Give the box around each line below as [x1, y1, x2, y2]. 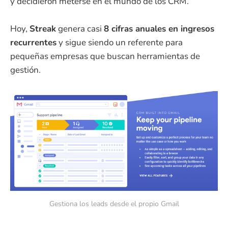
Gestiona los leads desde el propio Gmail [49, 199, 179, 209]
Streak [30, 23, 56, 35]
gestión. [10, 64, 41, 76]
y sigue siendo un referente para [56, 37, 183, 49]
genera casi [56, 23, 104, 35]
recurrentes [10, 37, 56, 49]
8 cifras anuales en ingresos [104, 23, 214, 35]
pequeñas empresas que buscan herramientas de [10, 50, 200, 63]
